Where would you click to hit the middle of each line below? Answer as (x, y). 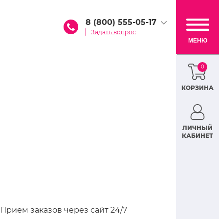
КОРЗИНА (197, 88)
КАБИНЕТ (197, 136)
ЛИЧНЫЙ (197, 128)
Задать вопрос (113, 32)
